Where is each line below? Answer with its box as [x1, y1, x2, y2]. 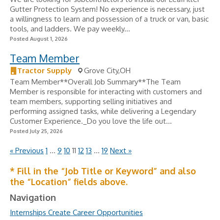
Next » [110, 146, 132, 155]
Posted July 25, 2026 [10, 128, 63, 135]
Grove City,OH [84, 66, 131, 75]
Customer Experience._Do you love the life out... [10, 116, 172, 126]
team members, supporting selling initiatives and [10, 97, 172, 106]
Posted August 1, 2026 [10, 35, 68, 42]
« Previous [10, 146, 44, 155]
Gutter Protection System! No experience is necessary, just [10, 4, 205, 14]
